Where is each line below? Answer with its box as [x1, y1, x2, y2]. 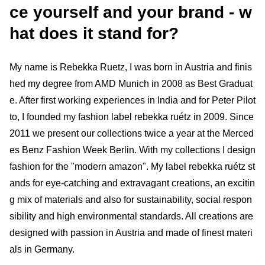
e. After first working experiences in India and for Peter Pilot [9, 95, 256, 105]
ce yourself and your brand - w [9, 2, 252, 21]
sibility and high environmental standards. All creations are [9, 211, 253, 221]
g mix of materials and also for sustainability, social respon [9, 194, 252, 205]
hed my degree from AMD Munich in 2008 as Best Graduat [9, 78, 253, 89]
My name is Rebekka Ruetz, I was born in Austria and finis [9, 62, 252, 72]
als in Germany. [9, 244, 75, 254]
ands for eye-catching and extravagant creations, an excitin [9, 177, 255, 188]
